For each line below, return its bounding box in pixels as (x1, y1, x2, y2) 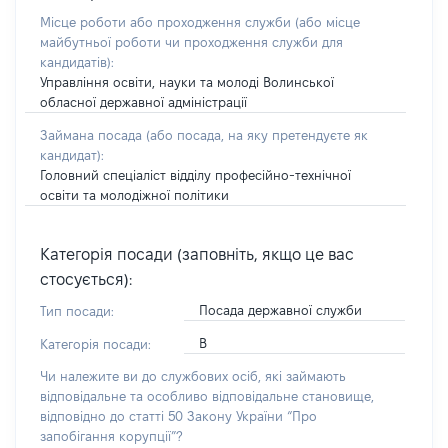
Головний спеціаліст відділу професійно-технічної (40, 168, 351, 182)
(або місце (295, 15, 360, 29)
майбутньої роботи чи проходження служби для (40, 35, 343, 49)
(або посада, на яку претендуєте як (146, 128, 368, 142)
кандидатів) (40, 55, 111, 69)
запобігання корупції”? (40, 429, 182, 443)
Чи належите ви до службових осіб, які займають (40, 369, 346, 383)
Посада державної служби (198, 303, 362, 317)
